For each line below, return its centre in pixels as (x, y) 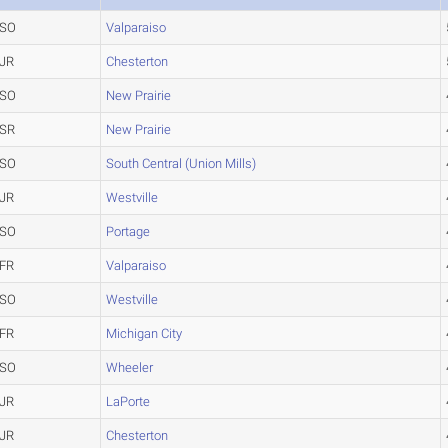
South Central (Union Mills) (181, 163)
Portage (128, 231)
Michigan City (144, 333)
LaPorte (128, 401)
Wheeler (130, 367)
